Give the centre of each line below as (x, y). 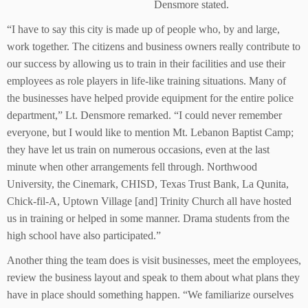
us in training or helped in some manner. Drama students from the (148, 218)
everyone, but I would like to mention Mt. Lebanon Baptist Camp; (150, 132)
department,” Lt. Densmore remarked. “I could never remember (144, 115)
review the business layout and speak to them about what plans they (153, 277)
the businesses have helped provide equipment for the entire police (150, 98)
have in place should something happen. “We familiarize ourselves (150, 295)
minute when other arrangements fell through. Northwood (132, 167)
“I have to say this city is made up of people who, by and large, (143, 29)
